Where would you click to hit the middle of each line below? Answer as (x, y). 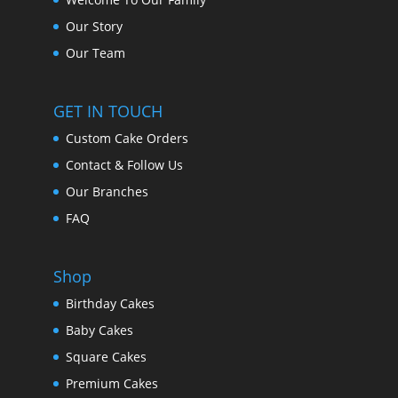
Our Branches (107, 191)
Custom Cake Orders (127, 138)
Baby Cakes (99, 330)
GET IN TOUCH (107, 111)
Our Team (95, 53)
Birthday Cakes (110, 303)
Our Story (94, 27)
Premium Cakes (111, 383)
